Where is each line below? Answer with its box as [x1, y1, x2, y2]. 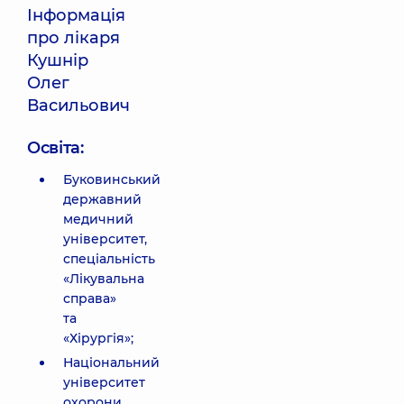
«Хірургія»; [63, 330, 133, 346]
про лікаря [27, 28, 120, 48]
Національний [63, 354, 160, 371]
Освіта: [27, 138, 84, 158]
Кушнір [27, 50, 88, 70]
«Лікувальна [63, 271, 144, 287]
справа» [63, 290, 116, 307]
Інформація [27, 5, 125, 25]
